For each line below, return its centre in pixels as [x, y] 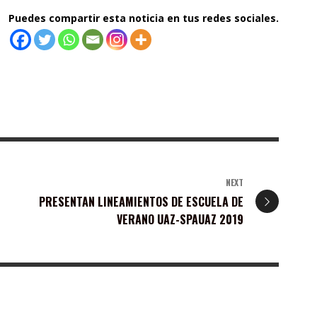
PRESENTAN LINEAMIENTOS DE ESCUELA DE [141, 202]
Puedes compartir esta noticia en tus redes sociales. [144, 18]
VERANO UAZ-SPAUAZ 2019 [180, 220]
